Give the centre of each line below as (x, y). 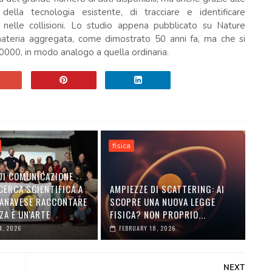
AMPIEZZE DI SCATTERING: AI (168, 189)
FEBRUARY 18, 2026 (148, 228)
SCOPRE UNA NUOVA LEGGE (163, 201)
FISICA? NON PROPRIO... (158, 214)
